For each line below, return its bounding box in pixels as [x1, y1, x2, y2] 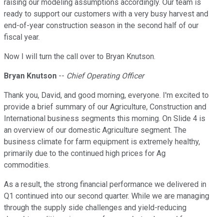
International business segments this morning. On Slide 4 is [4, 114, 205, 124]
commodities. [4, 160, 50, 170]
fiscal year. [4, 32, 40, 42]
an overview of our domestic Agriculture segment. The [4, 125, 186, 135]
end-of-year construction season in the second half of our [4, 21, 199, 31]
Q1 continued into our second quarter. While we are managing [4, 191, 209, 201]
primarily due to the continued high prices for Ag [4, 149, 166, 158]
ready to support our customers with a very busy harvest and [4, 9, 208, 19]
